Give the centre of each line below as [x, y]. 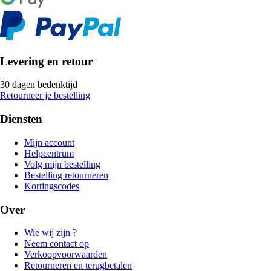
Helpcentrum [49, 153]
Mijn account [49, 142]
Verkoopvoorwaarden [66, 255]
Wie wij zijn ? [51, 233]
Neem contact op [57, 244]
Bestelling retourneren [66, 175]
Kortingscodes [52, 186]
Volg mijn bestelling [62, 164]
